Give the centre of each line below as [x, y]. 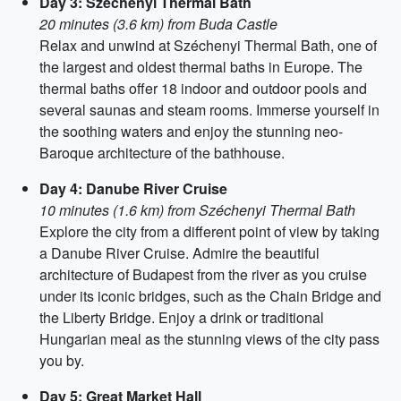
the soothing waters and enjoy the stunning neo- [191, 131]
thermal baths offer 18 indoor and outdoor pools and [203, 88]
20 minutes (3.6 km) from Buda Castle [158, 24]
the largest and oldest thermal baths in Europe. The [201, 67]
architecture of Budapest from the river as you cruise [203, 274]
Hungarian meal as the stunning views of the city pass [209, 339]
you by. [62, 360]
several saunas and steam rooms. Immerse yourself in [209, 110]
